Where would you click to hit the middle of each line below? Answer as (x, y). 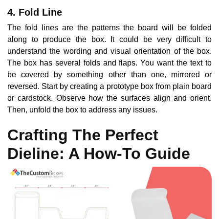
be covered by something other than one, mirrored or (109, 74)
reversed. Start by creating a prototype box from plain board (109, 86)
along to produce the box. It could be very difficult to (109, 39)
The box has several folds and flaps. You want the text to (109, 63)
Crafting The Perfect (83, 135)
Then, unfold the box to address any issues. (82, 109)
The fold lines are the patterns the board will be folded (109, 27)
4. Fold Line (35, 12)
